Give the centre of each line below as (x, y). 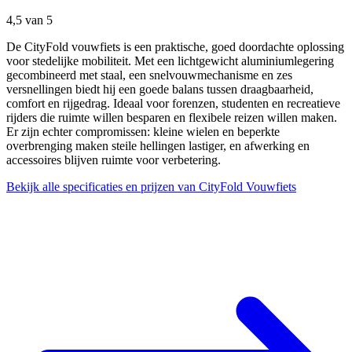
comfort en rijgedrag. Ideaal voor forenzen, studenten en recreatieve (173, 103)
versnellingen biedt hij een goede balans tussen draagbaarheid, (160, 89)
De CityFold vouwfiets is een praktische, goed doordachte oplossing (175, 46)
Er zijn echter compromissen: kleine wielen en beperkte (143, 131)
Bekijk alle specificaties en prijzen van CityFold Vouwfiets (151, 186)
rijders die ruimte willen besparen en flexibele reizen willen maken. (172, 117)
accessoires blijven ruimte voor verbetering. (114, 159)
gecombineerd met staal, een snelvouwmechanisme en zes (149, 75)
